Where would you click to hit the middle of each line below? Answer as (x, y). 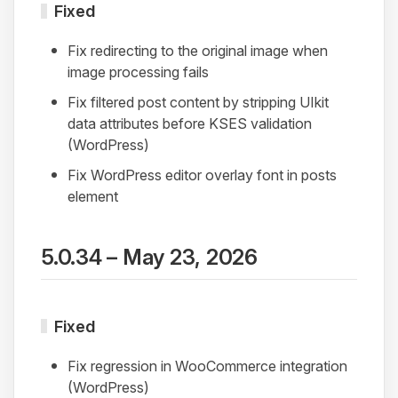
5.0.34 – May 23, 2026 (149, 257)
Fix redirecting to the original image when (198, 50)
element (93, 196)
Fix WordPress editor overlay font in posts (202, 175)
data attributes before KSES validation (190, 123)
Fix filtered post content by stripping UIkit (198, 102)
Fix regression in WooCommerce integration (207, 366)
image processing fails (138, 72)
